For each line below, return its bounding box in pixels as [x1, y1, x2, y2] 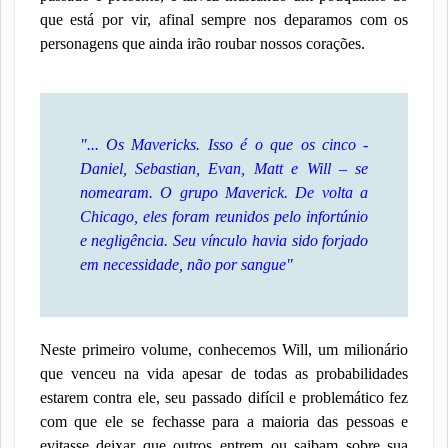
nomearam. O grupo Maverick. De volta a [79, 184, 369, 201]
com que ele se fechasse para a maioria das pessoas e [39, 413, 409, 430]
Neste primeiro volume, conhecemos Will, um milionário [39, 341, 409, 358]
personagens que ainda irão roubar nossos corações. [39, 35, 365, 52]
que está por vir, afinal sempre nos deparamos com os [39, 11, 409, 28]
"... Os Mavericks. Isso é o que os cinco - [79, 136, 369, 153]
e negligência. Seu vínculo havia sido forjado [79, 232, 369, 249]
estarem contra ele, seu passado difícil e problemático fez [39, 389, 409, 406]
